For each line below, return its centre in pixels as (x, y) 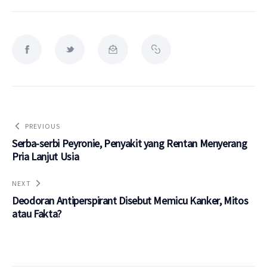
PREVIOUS (43, 126)
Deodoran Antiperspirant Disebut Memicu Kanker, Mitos (130, 201)
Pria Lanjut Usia (46, 157)
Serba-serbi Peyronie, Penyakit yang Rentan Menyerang (130, 144)
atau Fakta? (37, 214)
